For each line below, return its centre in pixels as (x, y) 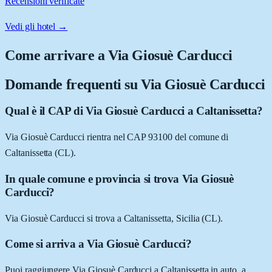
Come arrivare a (57, 55)
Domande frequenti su (73, 84)
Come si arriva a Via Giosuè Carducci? (98, 244)
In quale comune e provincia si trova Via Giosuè (120, 178)
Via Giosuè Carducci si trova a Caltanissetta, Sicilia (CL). (114, 218)
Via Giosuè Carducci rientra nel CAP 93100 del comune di (117, 137)
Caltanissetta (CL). (41, 153)
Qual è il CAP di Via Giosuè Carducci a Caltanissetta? (134, 111)
